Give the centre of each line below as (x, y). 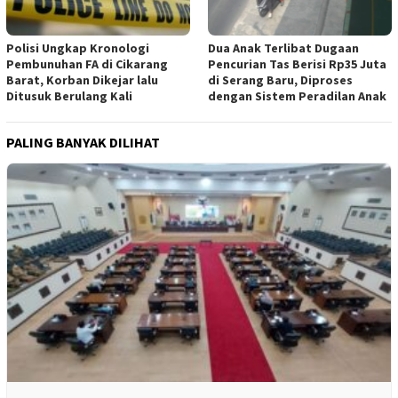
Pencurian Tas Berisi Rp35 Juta (297, 64)
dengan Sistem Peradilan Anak (297, 96)
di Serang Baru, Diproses (280, 80)
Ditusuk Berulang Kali (69, 96)
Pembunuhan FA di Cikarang (87, 64)
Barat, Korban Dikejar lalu (82, 80)
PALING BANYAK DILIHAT (83, 143)
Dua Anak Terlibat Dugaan (283, 48)
